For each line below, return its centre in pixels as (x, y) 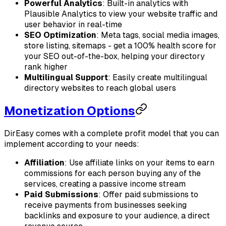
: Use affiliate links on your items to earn (139, 163)
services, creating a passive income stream (105, 184)
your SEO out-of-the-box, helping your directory (115, 56)
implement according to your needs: (72, 144)
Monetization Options (70, 111)
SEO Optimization (60, 35)
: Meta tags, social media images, (158, 35)
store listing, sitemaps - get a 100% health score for (120, 45)
